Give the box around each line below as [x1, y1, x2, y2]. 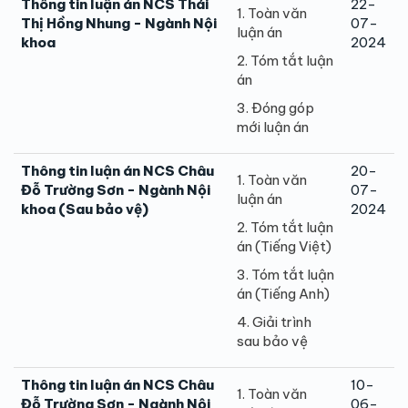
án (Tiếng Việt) [237, 237, 331, 255]
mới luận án [237, 117, 309, 136]
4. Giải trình [237, 312, 311, 331]
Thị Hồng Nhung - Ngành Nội [21, 14, 217, 32]
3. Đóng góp [237, 98, 314, 117]
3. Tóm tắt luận [237, 265, 334, 283]
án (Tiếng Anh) [237, 284, 330, 302]
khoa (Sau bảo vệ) [21, 199, 148, 218]
